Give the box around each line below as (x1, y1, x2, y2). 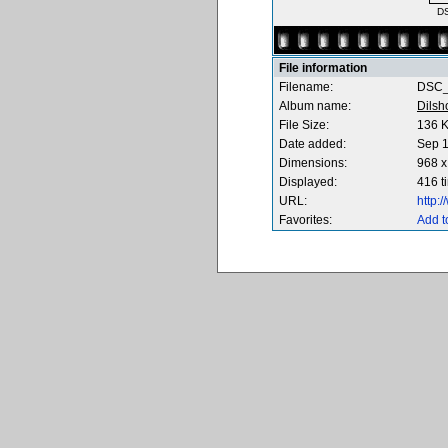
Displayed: (279, 175, 337, 189)
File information (279, 61, 367, 75)
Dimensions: (279, 156, 347, 170)
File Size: (279, 118, 329, 132)
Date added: (279, 137, 346, 151)
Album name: (279, 99, 351, 113)
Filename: (279, 80, 333, 94)
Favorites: (279, 213, 332, 227)
